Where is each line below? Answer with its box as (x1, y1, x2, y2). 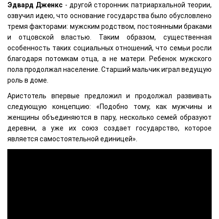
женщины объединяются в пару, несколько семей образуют (7, 113, 212, 122)
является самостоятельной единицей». (7, 135, 137, 143)
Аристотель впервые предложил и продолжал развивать (7, 92, 212, 100)
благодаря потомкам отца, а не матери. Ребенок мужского (7, 55, 212, 63)
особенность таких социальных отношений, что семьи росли (7, 44, 212, 52)
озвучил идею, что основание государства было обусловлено (7, 12, 212, 20)
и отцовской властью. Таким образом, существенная (7, 33, 212, 42)
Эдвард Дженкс (7, 1, 63, 9)
